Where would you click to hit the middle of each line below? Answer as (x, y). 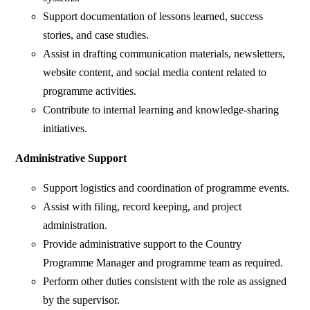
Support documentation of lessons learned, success (153, 17)
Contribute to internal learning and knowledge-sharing (161, 110)
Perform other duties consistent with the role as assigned (165, 282)
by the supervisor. (82, 300)
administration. (75, 226)
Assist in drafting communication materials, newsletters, (164, 54)
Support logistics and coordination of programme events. (166, 188)
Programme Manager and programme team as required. (163, 263)
